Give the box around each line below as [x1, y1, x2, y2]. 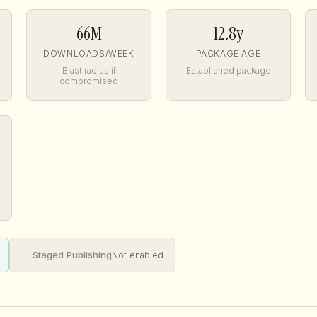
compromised [59, 75, 118, 86]
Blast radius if [62, 64, 116, 76]
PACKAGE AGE [195, 48, 261, 59]
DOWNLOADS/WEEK [43, 48, 134, 59]
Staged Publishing [33, 249, 112, 261]
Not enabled [112, 249, 163, 260]
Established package [185, 64, 271, 76]
